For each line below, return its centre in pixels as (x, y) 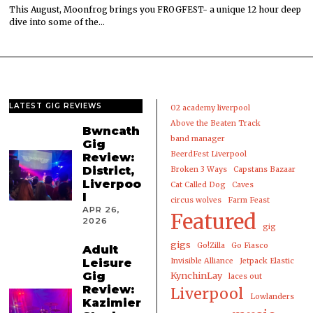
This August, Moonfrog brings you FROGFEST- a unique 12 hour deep (155, 10)
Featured (213, 222)
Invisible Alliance (202, 261)
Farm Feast (248, 201)
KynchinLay (196, 276)
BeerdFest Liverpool (208, 154)
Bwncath (111, 131)
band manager (197, 139)
